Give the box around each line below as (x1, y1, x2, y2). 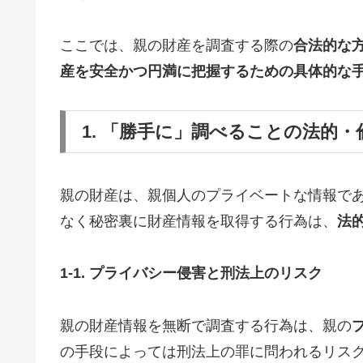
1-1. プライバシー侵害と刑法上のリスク (60, 265, 322, 282)
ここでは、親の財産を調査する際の (60, 36, 293, 53)
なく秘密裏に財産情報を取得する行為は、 (60, 212, 337, 229)
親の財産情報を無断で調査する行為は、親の (60, 317, 352, 334)
